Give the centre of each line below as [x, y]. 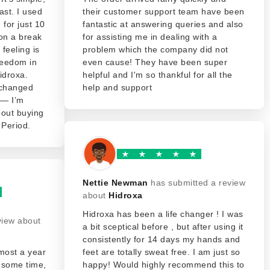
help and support [117, 87]
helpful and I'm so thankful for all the [158, 75]
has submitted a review [198, 183]
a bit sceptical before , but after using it [163, 227]
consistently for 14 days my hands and [162, 239]
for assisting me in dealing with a [150, 37]
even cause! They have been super [155, 62]
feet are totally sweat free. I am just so [162, 252]
